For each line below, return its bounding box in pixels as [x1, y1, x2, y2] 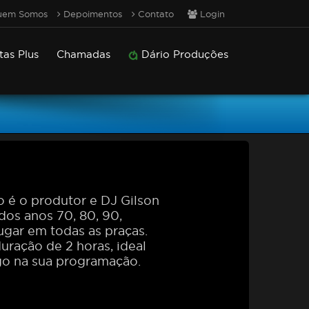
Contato [135, 9, 174, 19]
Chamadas [57, 48, 110, 60]
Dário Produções [138, 48, 228, 60]
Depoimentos [61, 9, 122, 19]
